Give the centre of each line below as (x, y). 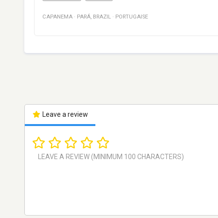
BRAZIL (102, 17)
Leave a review (64, 115)
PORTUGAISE (132, 17)
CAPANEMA (57, 17)
